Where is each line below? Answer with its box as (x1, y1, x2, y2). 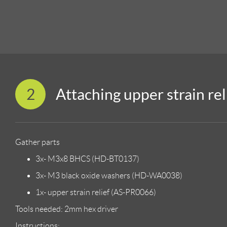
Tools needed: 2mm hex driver (15, 205, 118, 214)
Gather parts (15, 138, 60, 147)
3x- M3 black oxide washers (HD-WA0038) (35, 171, 182, 180)
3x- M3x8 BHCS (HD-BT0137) (35, 155, 139, 164)
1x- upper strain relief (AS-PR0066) (35, 188, 156, 197)
